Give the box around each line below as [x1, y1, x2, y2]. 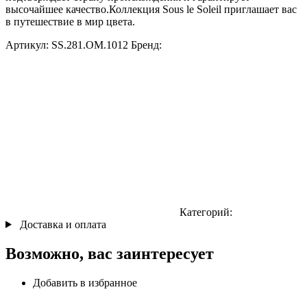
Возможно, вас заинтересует [5, 244, 214, 262]
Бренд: [131, 38, 162, 51]
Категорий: [180, 206, 232, 218]
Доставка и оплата [19, 218, 106, 230]
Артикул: [5, 38, 51, 51]
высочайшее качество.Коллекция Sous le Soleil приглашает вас [5, 3, 297, 15]
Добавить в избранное [33, 276, 137, 288]
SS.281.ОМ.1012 [51, 38, 128, 51]
